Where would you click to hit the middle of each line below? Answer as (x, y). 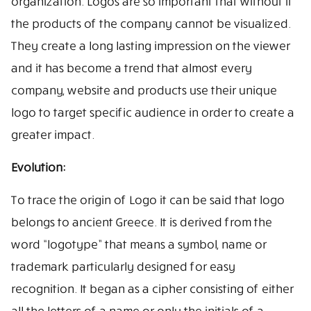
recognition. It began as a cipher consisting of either (152, 288)
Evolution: (37, 167)
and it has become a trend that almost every (131, 67)
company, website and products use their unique (143, 90)
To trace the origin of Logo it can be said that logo (147, 199)
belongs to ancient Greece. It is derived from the (141, 221)
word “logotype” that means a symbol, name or (138, 244)
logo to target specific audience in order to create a (152, 112)
